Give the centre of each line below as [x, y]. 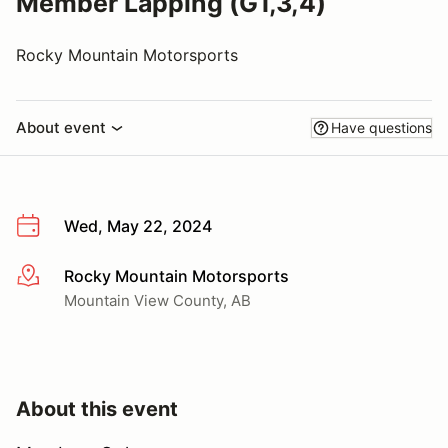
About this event [97, 408]
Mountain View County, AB [157, 300]
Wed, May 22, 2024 [138, 226]
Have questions [381, 127]
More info [51, 276]
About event [61, 127]
